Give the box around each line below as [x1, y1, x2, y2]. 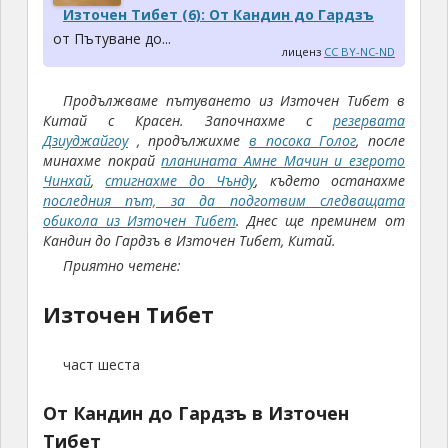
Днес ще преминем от [247, 211, 406, 231]
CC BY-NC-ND [324, 44, 396, 60]
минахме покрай [42, 151, 162, 171]
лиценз [282, 44, 325, 60]
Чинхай [42, 171, 91, 191]
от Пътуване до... [52, 29, 171, 49]
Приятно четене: [62, 256, 181, 276]
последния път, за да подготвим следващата [42, 191, 406, 211]
